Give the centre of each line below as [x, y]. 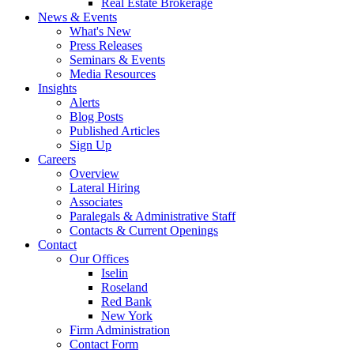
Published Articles [115, 131]
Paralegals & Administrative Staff [153, 216]
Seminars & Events [117, 60]
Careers [57, 159]
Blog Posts [96, 117]
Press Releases [106, 45]
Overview [94, 173]
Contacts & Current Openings [144, 230]
